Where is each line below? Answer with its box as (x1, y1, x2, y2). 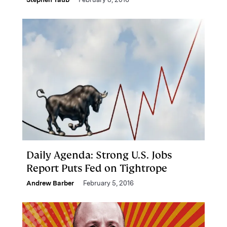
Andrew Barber (26, 179, 74, 187)
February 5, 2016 (83, 179, 134, 187)
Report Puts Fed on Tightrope (26, 162, 167, 175)
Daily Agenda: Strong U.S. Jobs (26, 148, 172, 162)
